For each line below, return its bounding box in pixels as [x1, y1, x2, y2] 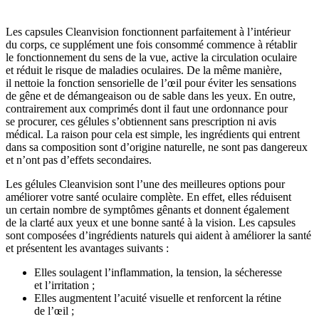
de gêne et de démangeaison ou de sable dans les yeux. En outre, [6, 90, 296, 102]
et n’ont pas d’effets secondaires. [6, 154, 152, 166]
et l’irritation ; [34, 279, 95, 291]
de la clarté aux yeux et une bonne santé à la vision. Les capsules [6, 216, 296, 229]
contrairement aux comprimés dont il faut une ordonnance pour [6, 103, 288, 115]
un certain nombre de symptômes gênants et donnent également [6, 204, 289, 216]
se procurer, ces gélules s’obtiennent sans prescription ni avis [6, 115, 276, 127]
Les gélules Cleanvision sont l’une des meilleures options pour [6, 178, 285, 190]
